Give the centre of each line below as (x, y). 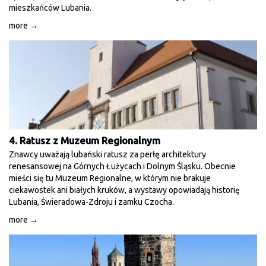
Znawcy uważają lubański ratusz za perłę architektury (107, 154)
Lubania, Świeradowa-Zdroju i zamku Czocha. (91, 202)
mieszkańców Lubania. (50, 8)
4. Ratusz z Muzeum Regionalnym (85, 140)
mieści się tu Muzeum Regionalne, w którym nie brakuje (110, 178)
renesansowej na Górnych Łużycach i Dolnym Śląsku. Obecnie (122, 166)
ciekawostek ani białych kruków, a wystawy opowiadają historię (124, 190)
